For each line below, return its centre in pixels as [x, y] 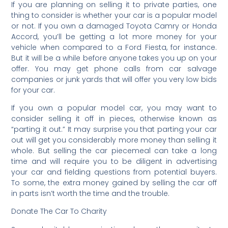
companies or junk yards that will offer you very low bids [114, 79]
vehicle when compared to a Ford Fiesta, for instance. [114, 47]
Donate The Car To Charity [59, 211]
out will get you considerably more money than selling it [114, 140]
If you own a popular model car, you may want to [114, 108]
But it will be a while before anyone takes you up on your [114, 58]
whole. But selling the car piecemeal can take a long [114, 150]
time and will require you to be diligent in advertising [114, 161]
